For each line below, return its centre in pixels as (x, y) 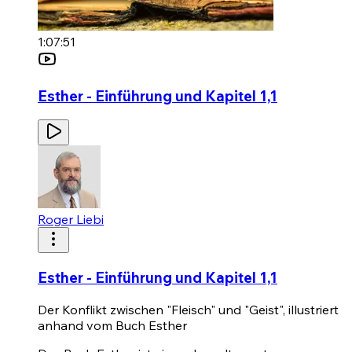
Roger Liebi (71, 220)
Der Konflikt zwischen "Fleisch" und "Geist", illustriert (188, 309)
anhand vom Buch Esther (112, 325)
